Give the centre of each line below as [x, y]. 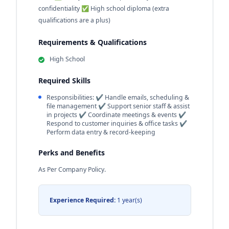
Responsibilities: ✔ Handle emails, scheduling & [118, 97]
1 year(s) [129, 200]
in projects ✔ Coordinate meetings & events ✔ [116, 114]
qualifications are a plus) [74, 20]
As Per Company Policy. [72, 169]
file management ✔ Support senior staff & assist [118, 106]
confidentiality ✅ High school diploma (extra [104, 8]
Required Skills [64, 80]
